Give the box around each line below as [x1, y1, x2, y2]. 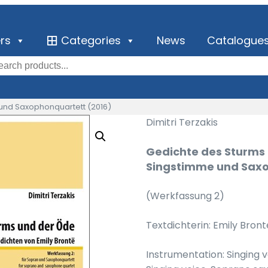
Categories [61, 32, 121, 48]
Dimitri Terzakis [146, 115, 218, 129]
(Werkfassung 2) [146, 189, 224, 203]
